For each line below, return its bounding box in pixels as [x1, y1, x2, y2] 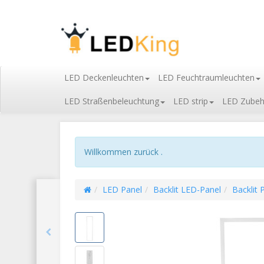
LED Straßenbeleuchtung [64, 95, 159, 107]
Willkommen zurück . [84, 146, 163, 158]
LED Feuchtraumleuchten [158, 72, 255, 84]
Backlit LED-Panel [153, 184, 221, 196]
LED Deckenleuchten [64, 72, 144, 84]
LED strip [173, 95, 208, 107]
